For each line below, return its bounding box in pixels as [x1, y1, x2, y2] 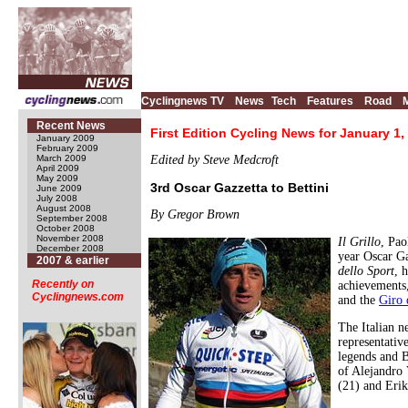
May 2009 [36, 173, 78, 183]
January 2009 [36, 133, 95, 143]
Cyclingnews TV [141, 95, 224, 107]
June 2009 [36, 183, 82, 193]
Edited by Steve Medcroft [150, 153, 279, 167]
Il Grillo [338, 235, 381, 249]
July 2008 [36, 193, 77, 203]
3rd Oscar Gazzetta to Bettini [150, 180, 329, 195]
